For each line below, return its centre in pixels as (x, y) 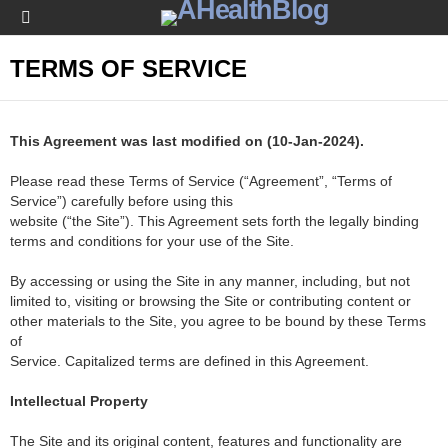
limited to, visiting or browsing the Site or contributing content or (210, 301)
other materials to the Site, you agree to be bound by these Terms (218, 321)
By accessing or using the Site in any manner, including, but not (210, 281)
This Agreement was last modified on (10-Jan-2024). (187, 141)
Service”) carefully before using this (121, 201)
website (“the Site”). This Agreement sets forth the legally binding (214, 221)
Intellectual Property (79, 401)
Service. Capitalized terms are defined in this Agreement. (189, 361)
